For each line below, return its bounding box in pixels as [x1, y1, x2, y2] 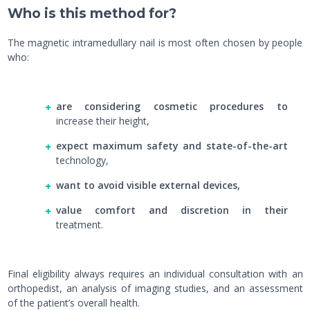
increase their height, [55, 114, 149, 127]
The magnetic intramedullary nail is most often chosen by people [7, 36, 303, 49]
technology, [55, 154, 109, 167]
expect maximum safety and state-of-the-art [55, 139, 288, 152]
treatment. [55, 218, 103, 231]
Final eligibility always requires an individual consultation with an [7, 267, 303, 280]
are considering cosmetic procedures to [55, 100, 288, 113]
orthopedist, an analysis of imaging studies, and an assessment [7, 282, 303, 295]
